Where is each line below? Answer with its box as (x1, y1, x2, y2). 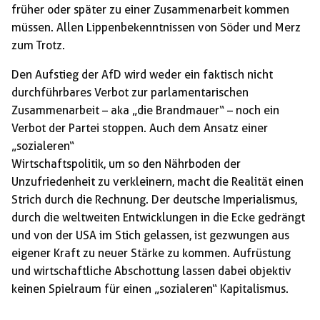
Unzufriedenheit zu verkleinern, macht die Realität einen (11, 175, 304, 189)
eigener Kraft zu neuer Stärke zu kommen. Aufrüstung (11, 246, 291, 261)
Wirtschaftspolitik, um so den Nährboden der (11, 157, 241, 171)
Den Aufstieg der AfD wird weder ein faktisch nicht (11, 68, 273, 82)
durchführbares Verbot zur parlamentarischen (11, 86, 249, 100)
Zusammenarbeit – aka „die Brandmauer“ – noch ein (11, 104, 279, 118)
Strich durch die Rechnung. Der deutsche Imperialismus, (11, 193, 297, 207)
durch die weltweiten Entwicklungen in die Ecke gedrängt (11, 211, 305, 225)
